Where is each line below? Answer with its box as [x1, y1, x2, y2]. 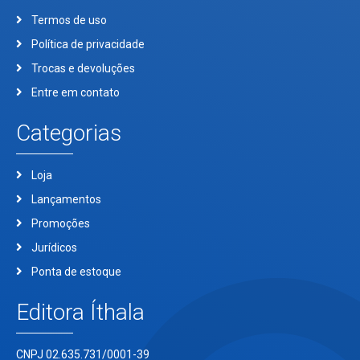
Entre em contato [31, 85, 120, 99]
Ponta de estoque [31, 264, 121, 278]
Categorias [16, 119, 121, 146]
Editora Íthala [16, 298, 145, 325]
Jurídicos [31, 240, 77, 254]
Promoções [31, 216, 90, 230]
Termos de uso [31, 13, 107, 27]
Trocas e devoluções [31, 61, 135, 75]
